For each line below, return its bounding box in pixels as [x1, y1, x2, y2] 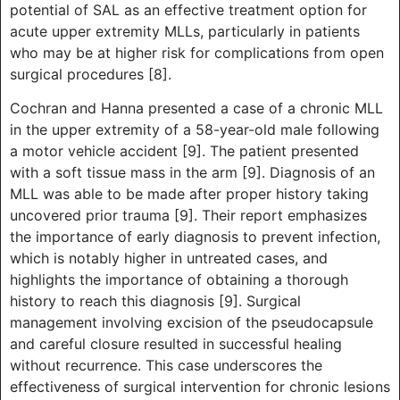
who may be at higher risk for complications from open [10, 43, 384, 62]
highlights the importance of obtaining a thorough [10, 271, 348, 289]
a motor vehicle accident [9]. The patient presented [10, 142, 359, 161]
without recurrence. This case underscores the [10, 356, 322, 375]
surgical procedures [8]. [10, 64, 171, 83]
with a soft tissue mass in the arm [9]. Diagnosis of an [10, 163, 375, 182]
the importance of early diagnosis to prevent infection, [10, 228, 380, 246]
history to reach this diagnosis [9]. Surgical [10, 292, 301, 311]
